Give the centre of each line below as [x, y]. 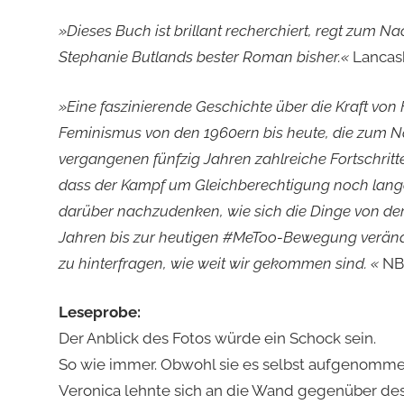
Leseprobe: [99, 312]
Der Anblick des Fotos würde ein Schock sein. [217, 339]
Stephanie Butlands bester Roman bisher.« [205, 57]
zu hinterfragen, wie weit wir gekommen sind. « [220, 263]
